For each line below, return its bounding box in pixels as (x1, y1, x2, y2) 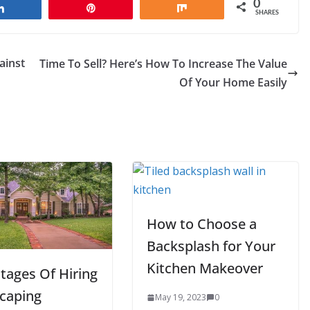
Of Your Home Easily (179, 75, 287, 91)
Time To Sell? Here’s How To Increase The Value (39, 56, 287, 72)
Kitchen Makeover (147, 259, 263, 278)
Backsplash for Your (147, 237, 275, 256)
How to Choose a (147, 215, 257, 234)
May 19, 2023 (155, 291, 206, 304)
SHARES (255, 10, 279, 17)
